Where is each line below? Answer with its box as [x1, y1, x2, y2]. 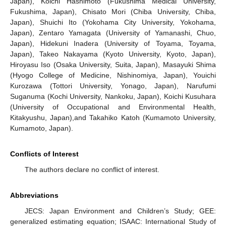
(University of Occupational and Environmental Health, [10, 102, 216, 111]
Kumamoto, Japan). [10, 124, 73, 132]
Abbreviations [10, 191, 59, 199]
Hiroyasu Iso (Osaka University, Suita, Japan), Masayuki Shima [10, 60, 216, 69]
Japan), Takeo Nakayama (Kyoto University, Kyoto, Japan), [10, 49, 216, 58]
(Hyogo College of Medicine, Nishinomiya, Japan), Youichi [10, 71, 216, 79]
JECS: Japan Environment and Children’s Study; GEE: [24, 206, 216, 215]
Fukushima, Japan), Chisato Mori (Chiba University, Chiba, [10, 7, 216, 16]
